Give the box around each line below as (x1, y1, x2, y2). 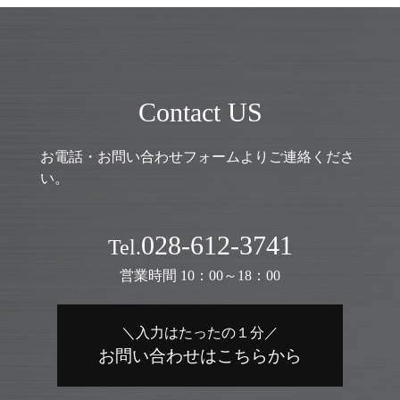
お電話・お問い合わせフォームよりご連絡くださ (39, 148, 354, 164)
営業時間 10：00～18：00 (120, 267, 280, 283)
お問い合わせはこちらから (98, 346, 302, 365)
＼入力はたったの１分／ (121, 324, 279, 340)
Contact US (137, 96, 262, 127)
